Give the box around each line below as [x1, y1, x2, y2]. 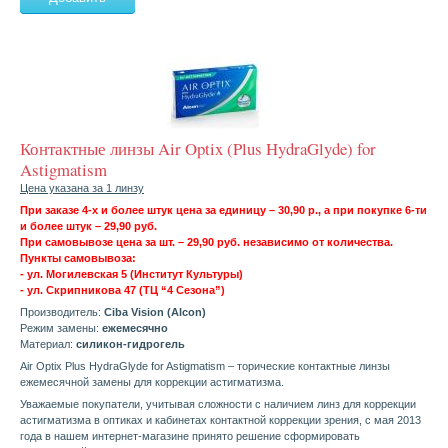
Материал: [20, 338, 76, 351]
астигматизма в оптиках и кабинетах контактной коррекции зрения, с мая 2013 [20, 414, 421, 427]
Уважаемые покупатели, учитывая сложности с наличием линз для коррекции [20, 398, 416, 411]
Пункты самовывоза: [20, 252, 136, 265]
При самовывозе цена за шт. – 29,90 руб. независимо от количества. [20, 236, 393, 249]
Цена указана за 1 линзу [20, 182, 144, 195]
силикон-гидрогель [76, 338, 185, 351]
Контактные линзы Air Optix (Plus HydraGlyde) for [20, 137, 376, 161]
